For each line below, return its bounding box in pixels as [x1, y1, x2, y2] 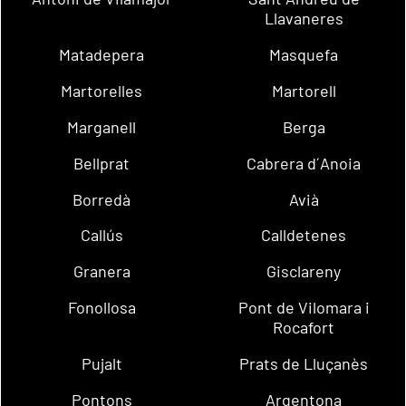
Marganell [67, 116, 137, 137]
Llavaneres [264, 8, 343, 29]
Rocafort [273, 316, 335, 337]
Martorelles [61, 81, 143, 101]
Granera [72, 261, 130, 282]
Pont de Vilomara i [237, 296, 370, 317]
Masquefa [269, 44, 339, 65]
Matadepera [59, 44, 145, 65]
